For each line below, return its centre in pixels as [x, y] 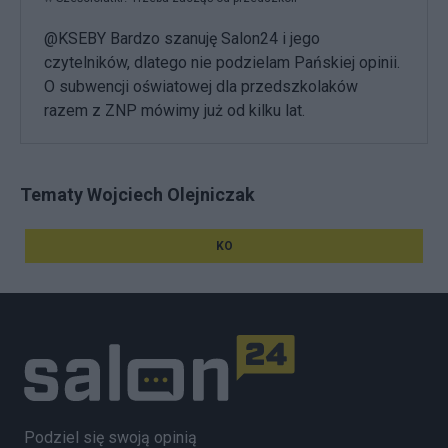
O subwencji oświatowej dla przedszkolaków [201, 87]
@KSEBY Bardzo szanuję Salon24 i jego [182, 39]
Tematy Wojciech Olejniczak [137, 195]
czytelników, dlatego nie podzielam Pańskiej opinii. [222, 63]
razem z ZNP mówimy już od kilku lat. [174, 111]
